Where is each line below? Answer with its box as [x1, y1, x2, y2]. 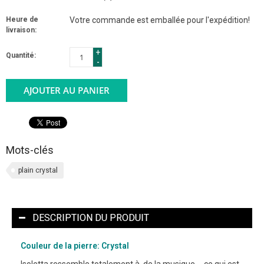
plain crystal [18, 166, 58, 174]
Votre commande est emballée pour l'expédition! [70, 15, 250, 25]
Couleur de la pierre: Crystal [21, 240, 129, 250]
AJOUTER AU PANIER [24, 84, 110, 96]
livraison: [6, 25, 37, 34]
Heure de [6, 15, 38, 24]
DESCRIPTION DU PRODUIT [32, 212, 149, 223]
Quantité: [6, 51, 36, 60]
